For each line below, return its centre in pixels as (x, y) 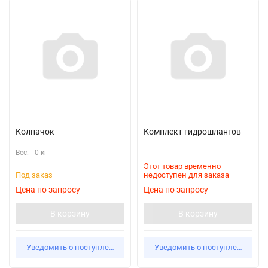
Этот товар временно (182, 166)
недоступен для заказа (186, 175)
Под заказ (34, 175)
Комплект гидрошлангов (192, 132)
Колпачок (35, 132)
